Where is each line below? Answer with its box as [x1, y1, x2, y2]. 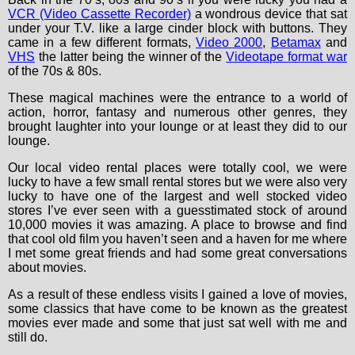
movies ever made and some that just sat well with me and [8, 315, 347, 330]
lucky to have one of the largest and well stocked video [8, 189, 347, 203]
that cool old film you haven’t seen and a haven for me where [8, 231, 347, 246]
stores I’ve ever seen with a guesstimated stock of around [8, 203, 347, 217]
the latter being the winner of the [35, 49, 227, 63]
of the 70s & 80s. [8, 63, 101, 78]
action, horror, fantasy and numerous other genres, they [8, 105, 347, 119]
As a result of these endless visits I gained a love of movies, [8, 287, 347, 301]
